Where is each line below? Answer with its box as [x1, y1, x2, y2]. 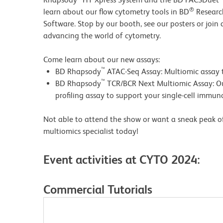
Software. [43, 19, 76, 28]
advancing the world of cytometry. [43, 31, 161, 40]
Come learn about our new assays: [43, 55, 160, 64]
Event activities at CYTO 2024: [43, 153, 203, 166]
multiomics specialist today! [43, 126, 138, 136]
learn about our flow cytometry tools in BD [43, 7, 189, 16]
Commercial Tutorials [43, 183, 152, 196]
